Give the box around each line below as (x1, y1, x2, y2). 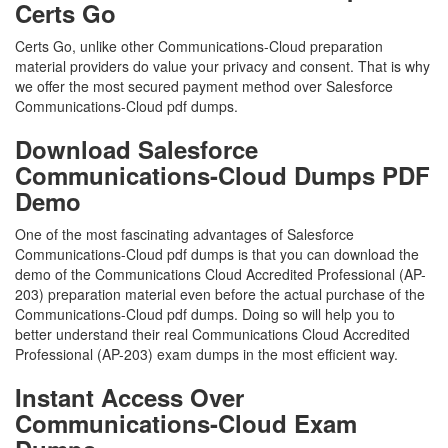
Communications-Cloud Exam (15, 406, 357, 440)
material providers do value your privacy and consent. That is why (15, 56, 430, 76)
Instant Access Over (15, 380, 244, 414)
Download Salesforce (15, 132, 258, 166)
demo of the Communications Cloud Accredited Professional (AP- (15, 264, 426, 284)
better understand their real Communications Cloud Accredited (15, 324, 410, 344)
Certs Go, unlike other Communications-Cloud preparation (15, 36, 383, 56)
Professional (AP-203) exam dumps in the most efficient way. (15, 344, 398, 364)
